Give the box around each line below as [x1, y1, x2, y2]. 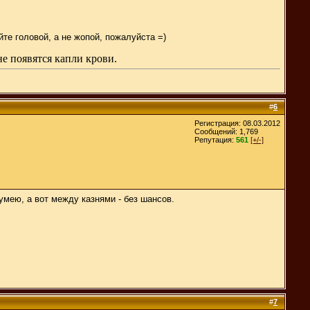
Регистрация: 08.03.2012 [194, 118, 280, 127]
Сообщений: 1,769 [194, 127, 258, 136]
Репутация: [194, 135, 236, 144]
